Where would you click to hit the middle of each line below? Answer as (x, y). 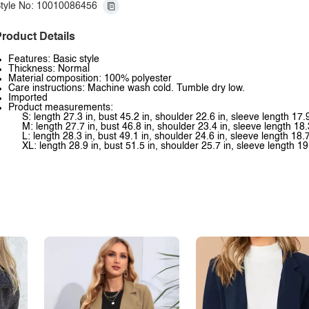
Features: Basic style (54, 59)
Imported (28, 98)
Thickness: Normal (49, 69)
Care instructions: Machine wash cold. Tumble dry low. (127, 88)
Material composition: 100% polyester (90, 79)
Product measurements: (61, 108)
